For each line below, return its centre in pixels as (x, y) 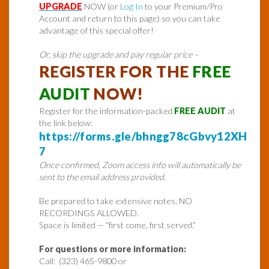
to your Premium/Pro (183, 7)
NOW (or (101, 7)
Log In (131, 7)
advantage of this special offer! (96, 31)
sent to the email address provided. (102, 177)
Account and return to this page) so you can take (130, 19)
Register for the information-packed (107, 111)
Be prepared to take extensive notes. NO (116, 201)
